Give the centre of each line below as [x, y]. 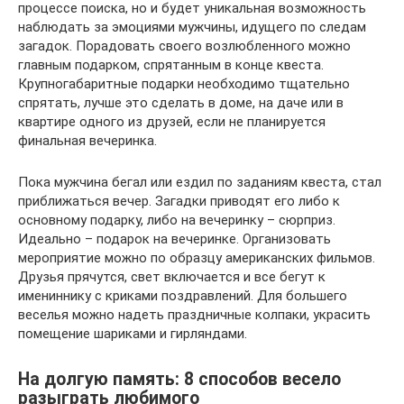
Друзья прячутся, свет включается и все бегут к [172, 276]
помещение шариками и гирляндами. [133, 333]
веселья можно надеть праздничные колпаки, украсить [194, 314]
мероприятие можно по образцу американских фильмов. [197, 257]
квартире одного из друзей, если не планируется [172, 121]
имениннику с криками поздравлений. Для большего [183, 295]
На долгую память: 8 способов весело [179, 379]
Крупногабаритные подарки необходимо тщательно [184, 83]
